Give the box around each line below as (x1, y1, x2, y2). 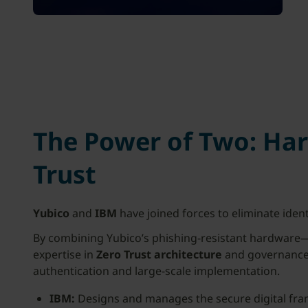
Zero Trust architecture (96, 247, 222, 263)
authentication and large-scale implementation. (33, 263, 280, 279)
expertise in (33, 247, 96, 263)
